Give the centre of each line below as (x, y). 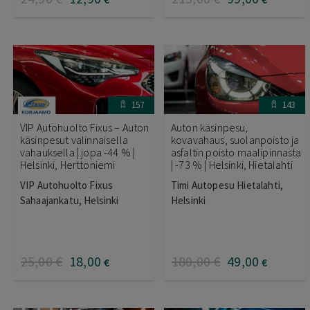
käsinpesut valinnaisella (74, 139)
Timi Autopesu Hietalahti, (227, 185)
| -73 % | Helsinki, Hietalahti (232, 164)
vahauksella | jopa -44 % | (78, 152)
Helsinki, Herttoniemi (68, 164)
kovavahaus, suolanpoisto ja (235, 139)
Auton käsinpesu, (210, 127)
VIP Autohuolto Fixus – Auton (85, 127)
